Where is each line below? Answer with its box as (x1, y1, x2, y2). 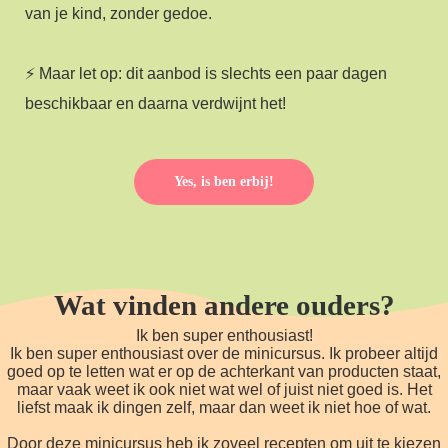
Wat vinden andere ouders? (53, 289, 395, 321)
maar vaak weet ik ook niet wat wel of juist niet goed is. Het (16, 380, 432, 398)
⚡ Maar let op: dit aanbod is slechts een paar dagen (25, 64, 387, 82)
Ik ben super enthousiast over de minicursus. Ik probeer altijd (10, 344, 438, 362)
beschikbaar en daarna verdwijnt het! (25, 94, 286, 112)
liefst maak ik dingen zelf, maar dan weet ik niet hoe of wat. (17, 398, 431, 416)
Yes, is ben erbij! (174, 173, 274, 189)
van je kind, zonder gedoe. (25, 4, 212, 22)
